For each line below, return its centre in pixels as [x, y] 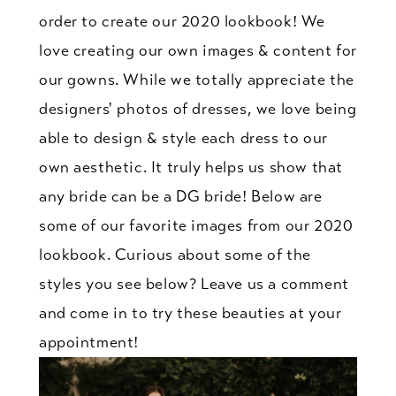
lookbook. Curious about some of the [175, 255]
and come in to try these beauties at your [190, 313]
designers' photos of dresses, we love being [198, 109]
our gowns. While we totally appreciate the [196, 80]
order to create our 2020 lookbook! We [182, 22]
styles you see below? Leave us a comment [194, 284]
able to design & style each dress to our [183, 138]
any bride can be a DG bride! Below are [180, 197]
